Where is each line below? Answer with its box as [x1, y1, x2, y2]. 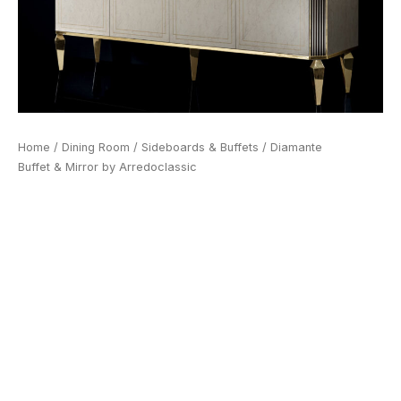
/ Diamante [259, 140, 322, 154]
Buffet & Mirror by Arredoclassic [18, 159, 197, 174]
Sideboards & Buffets [141, 140, 259, 154]
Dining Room [62, 140, 130, 154]
